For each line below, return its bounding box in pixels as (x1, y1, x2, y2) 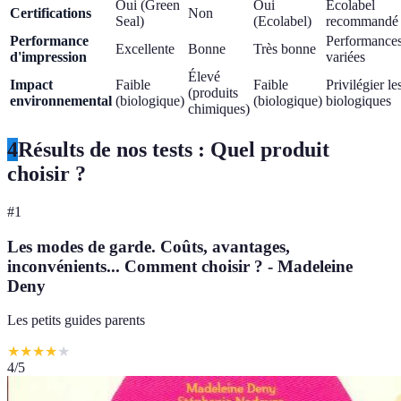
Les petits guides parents (7, 312, 145, 328)
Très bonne (253, 41, 316, 56)
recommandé (326, 13, 398, 29)
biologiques (326, 93, 391, 108)
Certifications (10, 5, 91, 21)
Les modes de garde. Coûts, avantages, (7, 236, 290, 256)
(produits (188, 85, 238, 100)
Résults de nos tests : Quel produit (18, 137, 329, 161)
